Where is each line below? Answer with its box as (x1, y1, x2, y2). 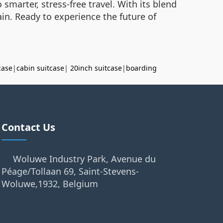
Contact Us (1, 120, 55, 134)
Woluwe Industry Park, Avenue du (12, 153, 156, 165)
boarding (126, 63, 157, 73)
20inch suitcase (70, 63, 122, 73)
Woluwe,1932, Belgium (1, 178, 98, 190)
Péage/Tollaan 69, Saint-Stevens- (1, 165, 139, 177)
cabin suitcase (16, 63, 64, 73)
